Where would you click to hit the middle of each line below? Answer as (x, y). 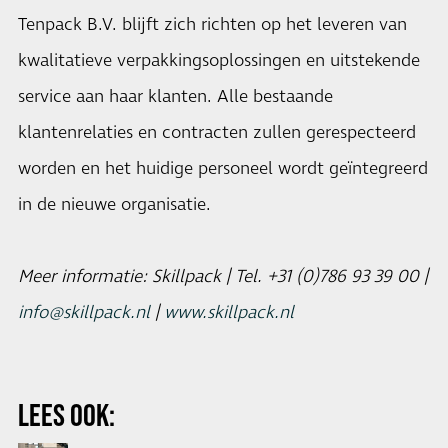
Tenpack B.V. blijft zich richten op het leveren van (212, 25)
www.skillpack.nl (229, 313)
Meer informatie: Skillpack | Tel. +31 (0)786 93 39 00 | (223, 277)
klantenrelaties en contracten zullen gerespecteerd (217, 133)
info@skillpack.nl (84, 313)
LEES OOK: (66, 414)
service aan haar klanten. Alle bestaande (175, 97)
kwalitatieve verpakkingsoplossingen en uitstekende (219, 61)
